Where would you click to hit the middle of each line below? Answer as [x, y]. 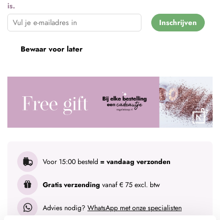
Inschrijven [178, 22]
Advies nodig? [65, 207]
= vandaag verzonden [135, 161]
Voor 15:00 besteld [71, 161]
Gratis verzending [71, 184]
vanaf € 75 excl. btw [130, 184]
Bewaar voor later [52, 49]
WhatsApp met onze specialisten [135, 207]
